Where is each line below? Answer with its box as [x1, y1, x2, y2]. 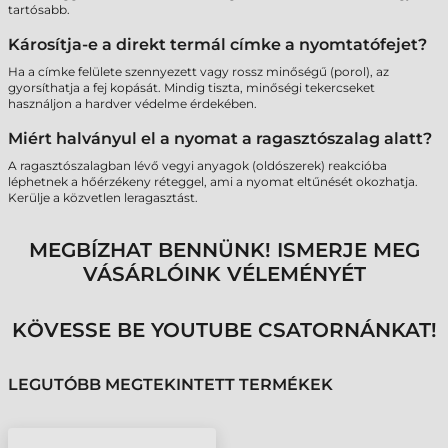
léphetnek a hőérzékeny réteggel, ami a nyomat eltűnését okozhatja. [8, 174, 418, 189]
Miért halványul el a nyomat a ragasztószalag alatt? [8, 129, 432, 148]
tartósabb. [8, 2, 70, 17]
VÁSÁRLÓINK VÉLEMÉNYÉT [82, 262, 366, 286]
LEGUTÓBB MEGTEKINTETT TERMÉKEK [8, 375, 333, 394]
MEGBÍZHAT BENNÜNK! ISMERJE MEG [28, 238, 420, 262]
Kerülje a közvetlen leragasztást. [8, 190, 198, 205]
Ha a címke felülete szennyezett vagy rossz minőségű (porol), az [8, 64, 389, 79]
